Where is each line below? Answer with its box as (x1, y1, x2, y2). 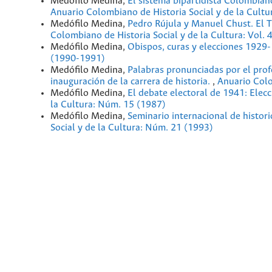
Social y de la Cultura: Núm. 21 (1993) (50, 122, 213, 133)
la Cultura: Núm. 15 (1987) (50, 99, 166, 110)
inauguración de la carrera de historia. (50, 76, 212, 87)
